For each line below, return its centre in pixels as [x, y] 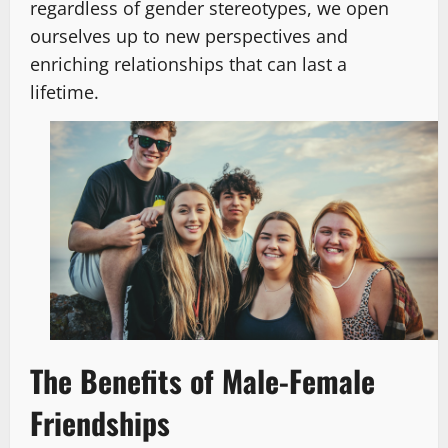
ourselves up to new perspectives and [189, 36]
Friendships [100, 422]
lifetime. [64, 92]
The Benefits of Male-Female [202, 380]
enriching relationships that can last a [188, 64]
